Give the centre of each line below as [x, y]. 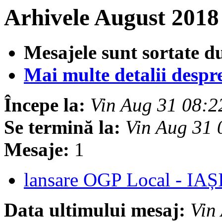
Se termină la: [62, 127]
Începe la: [45, 105]
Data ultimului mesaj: [95, 210]
